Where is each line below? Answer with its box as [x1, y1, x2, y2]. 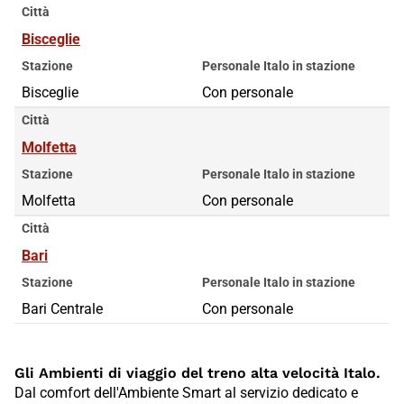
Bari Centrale [22, 299, 103, 317]
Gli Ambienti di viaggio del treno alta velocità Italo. [14, 363, 381, 381]
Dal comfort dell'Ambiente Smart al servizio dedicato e [14, 383, 358, 401]
